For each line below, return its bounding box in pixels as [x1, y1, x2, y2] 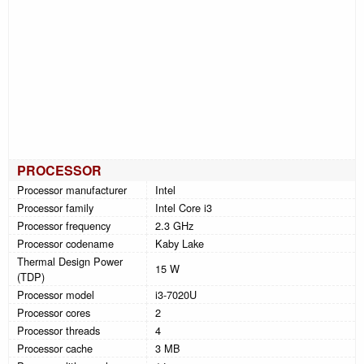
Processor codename [17, 235, 114, 251]
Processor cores [17, 304, 90, 320]
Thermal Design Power [17, 253, 123, 269]
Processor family [17, 199, 93, 215]
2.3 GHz [155, 217, 193, 233]
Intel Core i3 [155, 199, 212, 215]
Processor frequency [17, 217, 110, 233]
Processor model [17, 286, 94, 302]
